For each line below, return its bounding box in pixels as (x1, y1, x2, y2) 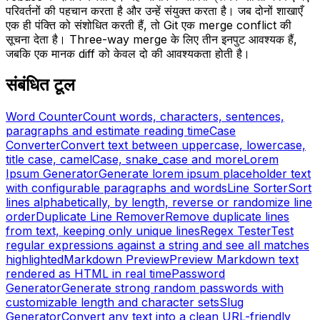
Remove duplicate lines (165, 209, 289, 224)
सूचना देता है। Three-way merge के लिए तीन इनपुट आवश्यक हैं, (6, 31, 297, 46)
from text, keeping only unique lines (6, 224, 200, 239)
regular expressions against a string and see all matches (6, 238, 309, 253)
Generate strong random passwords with (61, 281, 284, 296)
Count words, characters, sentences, (83, 109, 284, 124)
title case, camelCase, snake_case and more (6, 152, 244, 167)
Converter (6, 138, 61, 153)
